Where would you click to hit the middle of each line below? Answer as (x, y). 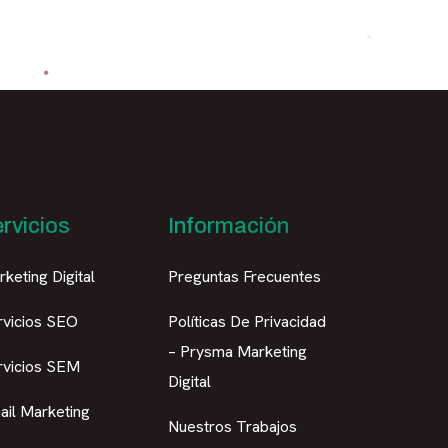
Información (228, 226)
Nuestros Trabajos (232, 426)
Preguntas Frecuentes (244, 276)
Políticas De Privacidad (247, 321)
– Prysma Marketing (237, 351)
